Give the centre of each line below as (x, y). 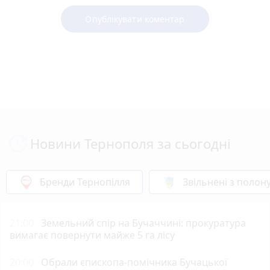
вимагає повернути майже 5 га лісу (92, 235)
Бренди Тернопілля (85, 182)
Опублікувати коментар (135, 19)
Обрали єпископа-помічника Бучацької (134, 262)
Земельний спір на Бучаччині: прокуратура (143, 223)
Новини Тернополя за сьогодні (130, 143)
